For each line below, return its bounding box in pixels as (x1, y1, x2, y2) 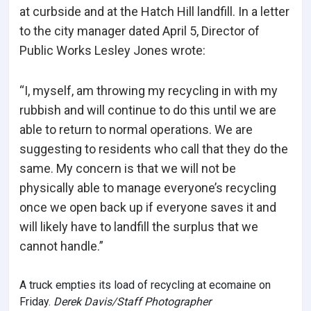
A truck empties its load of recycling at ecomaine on (19, 278, 271, 292)
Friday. (19, 295, 53, 309)
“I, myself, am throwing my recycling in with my (19, 83, 278, 99)
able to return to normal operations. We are (19, 122, 253, 137)
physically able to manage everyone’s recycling (19, 180, 276, 196)
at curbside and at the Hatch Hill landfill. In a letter (19, 4, 289, 19)
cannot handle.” (19, 239, 103, 254)
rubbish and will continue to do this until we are (19, 103, 276, 118)
